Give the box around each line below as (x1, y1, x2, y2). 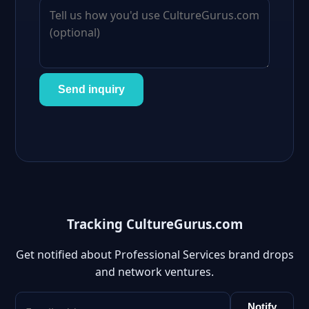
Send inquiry (58, 83, 125, 95)
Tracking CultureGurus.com (66, 215, 243, 232)
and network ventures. (95, 264, 214, 280)
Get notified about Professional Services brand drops (15, 247, 294, 263)
